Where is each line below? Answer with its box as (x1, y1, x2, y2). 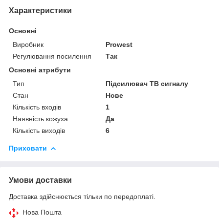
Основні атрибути (9, 66, 71, 74)
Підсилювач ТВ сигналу (106, 79, 189, 88)
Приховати (9, 144, 47, 152)
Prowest (106, 40, 133, 48)
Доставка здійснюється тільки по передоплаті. (9, 192, 155, 200)
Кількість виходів (13, 126, 65, 134)
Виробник (13, 40, 44, 48)
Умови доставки (9, 175, 72, 184)
